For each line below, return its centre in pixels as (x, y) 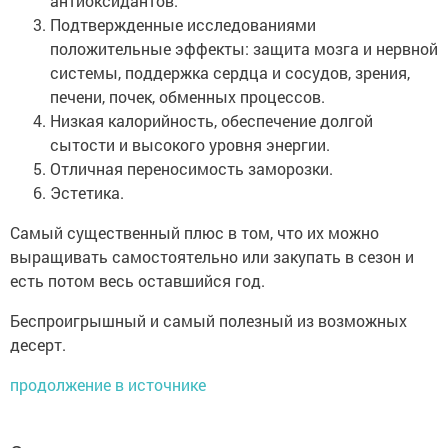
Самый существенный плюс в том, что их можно (194, 233)
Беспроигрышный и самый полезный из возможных (208, 321)
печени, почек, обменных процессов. (187, 97)
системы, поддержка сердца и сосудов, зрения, (230, 73)
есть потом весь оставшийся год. (137, 281)
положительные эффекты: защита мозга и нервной (244, 49)
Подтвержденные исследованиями (183, 25)
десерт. (38, 345)
